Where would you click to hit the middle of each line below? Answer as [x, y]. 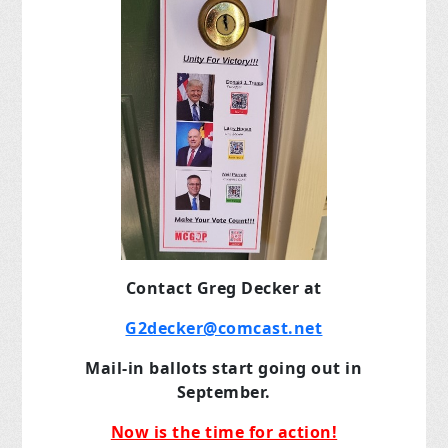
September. [223, 391]
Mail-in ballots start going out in [224, 367]
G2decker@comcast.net [224, 327]
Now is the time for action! [224, 431]
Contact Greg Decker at [223, 287]
